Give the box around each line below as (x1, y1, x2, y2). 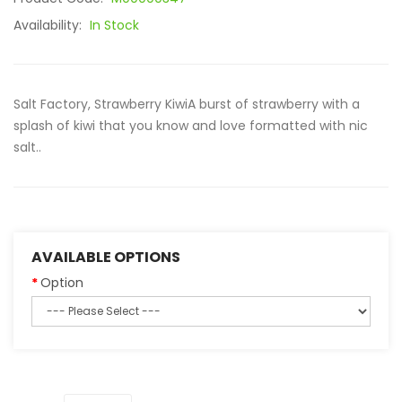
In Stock (90, 16, 139, 34)
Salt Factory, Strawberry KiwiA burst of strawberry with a (13, 95, 360, 113)
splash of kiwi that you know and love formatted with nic (13, 117, 368, 135)
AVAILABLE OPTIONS (31, 247, 180, 267)
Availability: (13, 16, 85, 34)
